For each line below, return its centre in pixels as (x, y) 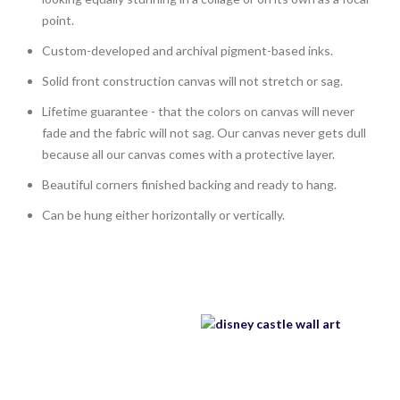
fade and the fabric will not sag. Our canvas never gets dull (204, 133)
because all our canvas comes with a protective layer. (188, 154)
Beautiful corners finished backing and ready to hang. (189, 185)
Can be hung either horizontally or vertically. (163, 215)
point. (58, 21)
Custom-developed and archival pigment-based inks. (187, 51)
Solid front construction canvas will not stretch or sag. (192, 81)
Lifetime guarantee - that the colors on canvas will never (198, 112)
